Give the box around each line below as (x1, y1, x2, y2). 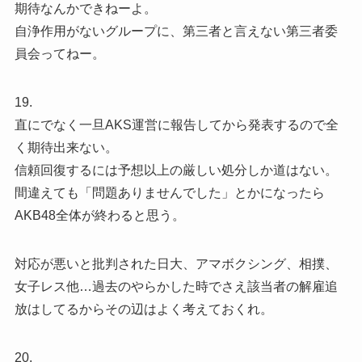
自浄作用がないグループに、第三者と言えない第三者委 (14, 24, 338, 39)
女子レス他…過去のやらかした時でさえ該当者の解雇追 (14, 280, 338, 294)
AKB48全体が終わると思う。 (14, 208, 185, 223)
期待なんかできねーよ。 (14, 2, 157, 16)
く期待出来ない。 (14, 141, 118, 155)
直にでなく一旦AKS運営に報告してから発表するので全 (14, 118, 339, 133)
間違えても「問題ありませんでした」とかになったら (14, 186, 325, 200)
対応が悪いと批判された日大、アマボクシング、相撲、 (14, 257, 338, 271)
